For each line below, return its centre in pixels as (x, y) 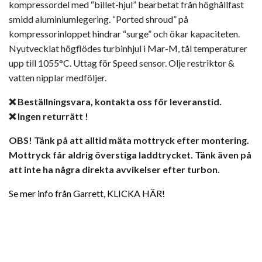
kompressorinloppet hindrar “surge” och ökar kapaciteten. (124, 33)
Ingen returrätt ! (52, 116)
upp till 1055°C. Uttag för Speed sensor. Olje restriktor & (122, 63)
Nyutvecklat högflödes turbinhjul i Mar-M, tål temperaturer (128, 48)
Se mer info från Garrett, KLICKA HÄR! (87, 193)
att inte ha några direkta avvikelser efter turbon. (114, 169)
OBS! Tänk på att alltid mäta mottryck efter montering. (129, 140)
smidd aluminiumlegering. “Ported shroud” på (99, 19)
